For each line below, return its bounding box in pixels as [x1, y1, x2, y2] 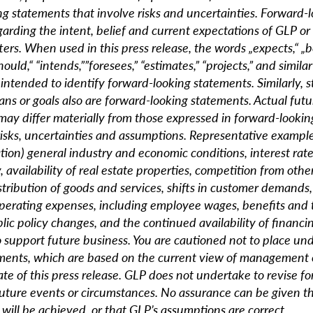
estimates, [144, 56, 195, 74]
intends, [40, 56, 80, 74]
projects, [206, 56, 249, 74]
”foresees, [85, 56, 133, 74]
